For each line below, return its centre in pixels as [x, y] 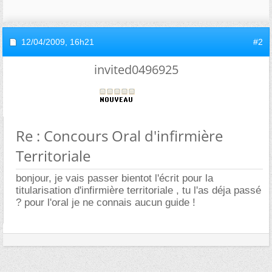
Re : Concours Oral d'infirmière [119, 136]
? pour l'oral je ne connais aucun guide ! [106, 202]
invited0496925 [136, 70]
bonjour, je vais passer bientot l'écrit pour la [114, 178]
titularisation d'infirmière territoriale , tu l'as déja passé [138, 190]
